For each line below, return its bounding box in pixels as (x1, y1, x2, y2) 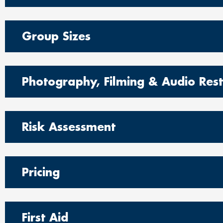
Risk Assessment (22, 119, 115, 134)
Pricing (22, 165, 60, 179)
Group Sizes (22, 29, 91, 43)
